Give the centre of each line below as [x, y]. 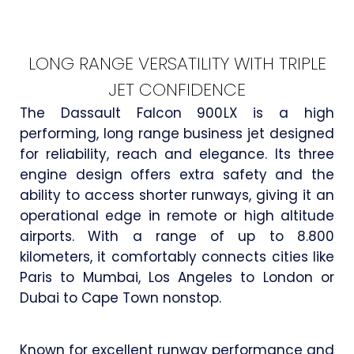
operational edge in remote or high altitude [177, 215]
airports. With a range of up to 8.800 [177, 236]
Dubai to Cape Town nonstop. [121, 298]
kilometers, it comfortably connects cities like [177, 256]
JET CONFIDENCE [177, 89]
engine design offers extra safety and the [177, 174]
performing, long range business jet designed [177, 133]
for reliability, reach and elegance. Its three [177, 154]
